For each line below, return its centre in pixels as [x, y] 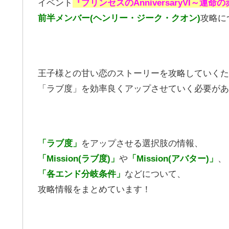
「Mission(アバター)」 [173, 159]
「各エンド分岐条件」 [81, 174]
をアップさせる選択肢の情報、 [142, 144]
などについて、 [155, 174]
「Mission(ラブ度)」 [78, 159]
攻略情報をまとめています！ [94, 190]
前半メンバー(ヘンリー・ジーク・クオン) [119, 18]
